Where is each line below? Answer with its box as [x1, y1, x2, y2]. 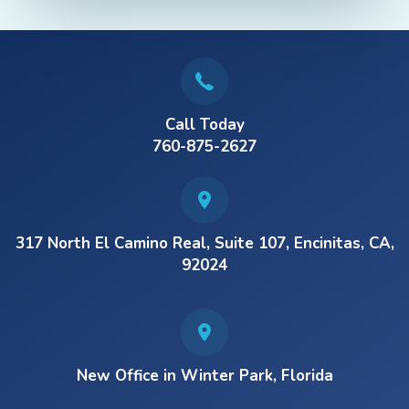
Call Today [164, 114, 245, 135]
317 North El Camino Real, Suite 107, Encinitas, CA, [15, 233, 394, 254]
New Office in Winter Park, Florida [76, 365, 333, 386]
